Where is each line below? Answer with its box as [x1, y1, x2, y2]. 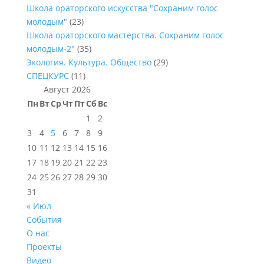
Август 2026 [43, 84, 91, 95]
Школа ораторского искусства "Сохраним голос [26, 2, 218, 14]
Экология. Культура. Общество [26, 57, 151, 68]
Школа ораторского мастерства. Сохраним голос [26, 29, 224, 41]
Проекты [26, 241, 62, 252]
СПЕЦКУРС [26, 70, 69, 81]
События [26, 214, 62, 225]
